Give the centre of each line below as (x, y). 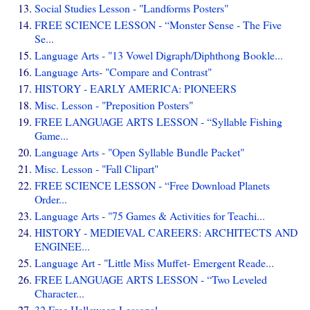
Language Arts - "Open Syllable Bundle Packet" (139, 152)
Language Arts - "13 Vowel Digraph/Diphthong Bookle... (159, 55)
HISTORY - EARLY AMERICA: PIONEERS (136, 89)
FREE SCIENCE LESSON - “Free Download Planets (152, 185)
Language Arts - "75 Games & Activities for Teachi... (150, 215)
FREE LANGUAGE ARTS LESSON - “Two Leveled (151, 279)
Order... (51, 199)
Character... (60, 293)
